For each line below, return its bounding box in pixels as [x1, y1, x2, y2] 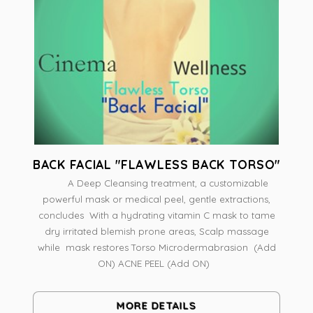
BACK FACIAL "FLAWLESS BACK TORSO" [33, 156, 280, 172]
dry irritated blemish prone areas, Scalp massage [44, 226, 269, 238]
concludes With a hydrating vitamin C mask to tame [38, 210, 275, 221]
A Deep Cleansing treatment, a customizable [45, 177, 268, 189]
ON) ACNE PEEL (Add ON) [98, 258, 215, 270]
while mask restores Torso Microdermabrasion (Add [37, 242, 276, 254]
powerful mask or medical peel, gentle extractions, [43, 194, 270, 205]
